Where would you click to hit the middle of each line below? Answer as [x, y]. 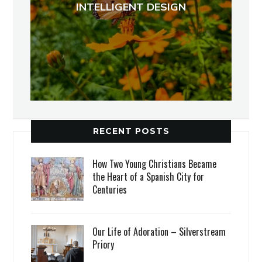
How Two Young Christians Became [155, 164]
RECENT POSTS [131, 131]
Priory [104, 245]
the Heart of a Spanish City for [149, 177]
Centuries [110, 190]
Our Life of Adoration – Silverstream [159, 232]
